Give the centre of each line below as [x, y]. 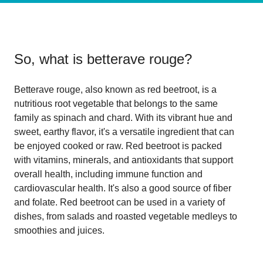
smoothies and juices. [59, 230]
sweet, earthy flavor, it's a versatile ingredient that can [124, 131]
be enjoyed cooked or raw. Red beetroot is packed [118, 146]
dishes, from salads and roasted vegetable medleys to [126, 216]
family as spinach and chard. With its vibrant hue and [123, 117]
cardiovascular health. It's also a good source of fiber [123, 188]
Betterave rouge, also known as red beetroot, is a [115, 89]
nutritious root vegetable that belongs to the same [116, 103]
